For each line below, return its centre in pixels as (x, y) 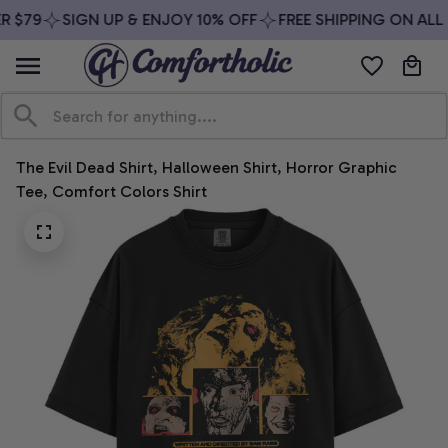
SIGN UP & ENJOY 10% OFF (151, 19)
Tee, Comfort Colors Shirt (111, 192)
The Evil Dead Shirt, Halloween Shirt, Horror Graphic (206, 168)
